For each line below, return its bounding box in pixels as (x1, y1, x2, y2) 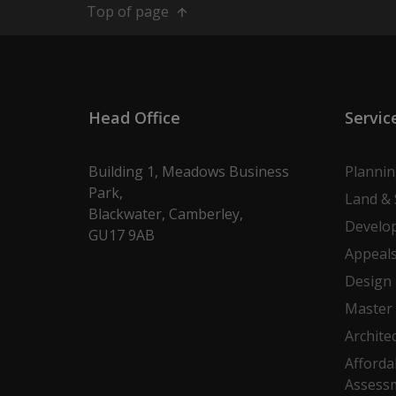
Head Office (88, 106, 180, 128)
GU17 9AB (88, 225, 155, 245)
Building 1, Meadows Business (88, 161, 289, 181)
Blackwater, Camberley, (88, 203, 243, 224)
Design (344, 270, 392, 291)
